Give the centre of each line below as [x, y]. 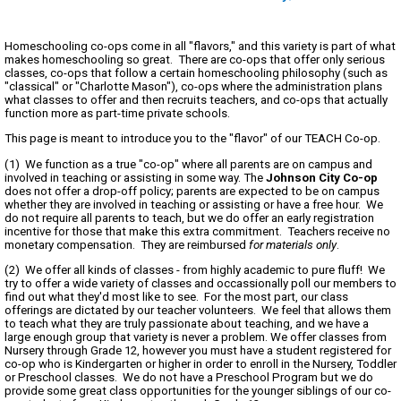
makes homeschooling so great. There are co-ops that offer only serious [195, 60]
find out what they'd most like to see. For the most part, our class [176, 297]
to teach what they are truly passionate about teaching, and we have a [187, 324]
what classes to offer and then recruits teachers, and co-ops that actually [196, 100]
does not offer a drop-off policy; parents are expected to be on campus [192, 191]
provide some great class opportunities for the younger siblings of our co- [198, 391]
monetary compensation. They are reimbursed [127, 244]
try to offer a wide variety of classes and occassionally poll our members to [200, 284]
